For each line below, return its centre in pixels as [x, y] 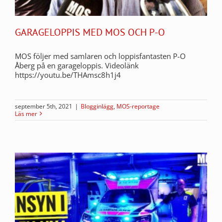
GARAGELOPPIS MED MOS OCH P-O [90, 32]
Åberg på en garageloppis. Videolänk [77, 65]
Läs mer [26, 113]
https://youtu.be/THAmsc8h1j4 [68, 75]
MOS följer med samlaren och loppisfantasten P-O [100, 56]
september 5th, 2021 [44, 106]
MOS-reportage [138, 106]
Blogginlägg [97, 106]
